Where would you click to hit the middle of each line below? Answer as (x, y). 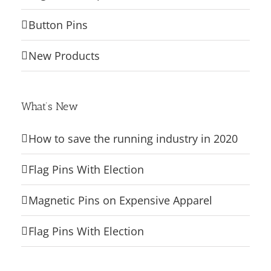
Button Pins (58, 25)
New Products (64, 56)
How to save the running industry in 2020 (133, 139)
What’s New (50, 107)
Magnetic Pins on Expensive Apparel (120, 201)
